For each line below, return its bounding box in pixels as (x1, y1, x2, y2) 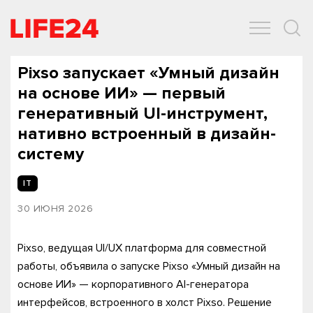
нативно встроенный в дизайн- (17, 124, 276, 144)
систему (17, 144, 84, 164)
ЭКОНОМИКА (87, 36, 150, 48)
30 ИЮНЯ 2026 (17, 203, 93, 214)
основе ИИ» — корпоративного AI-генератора (17, 277, 249, 291)
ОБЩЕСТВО (14, 36, 71, 48)
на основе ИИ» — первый (17, 83, 226, 103)
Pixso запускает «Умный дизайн (17, 63, 279, 83)
